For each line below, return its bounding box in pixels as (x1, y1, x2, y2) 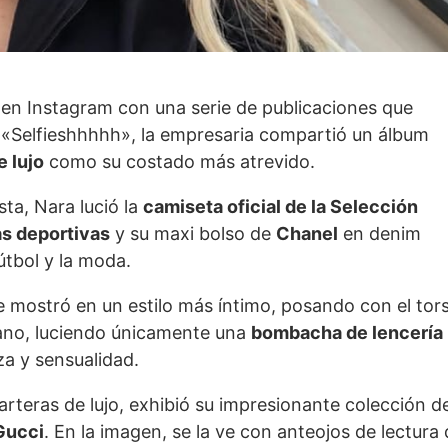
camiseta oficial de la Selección (143, 196, 418, 218)
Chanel (276, 223, 338, 245)
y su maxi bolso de (110, 223, 276, 245)
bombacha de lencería (251, 322, 443, 344)
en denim (338, 223, 421, 245)
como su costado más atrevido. (44, 151, 315, 173)
